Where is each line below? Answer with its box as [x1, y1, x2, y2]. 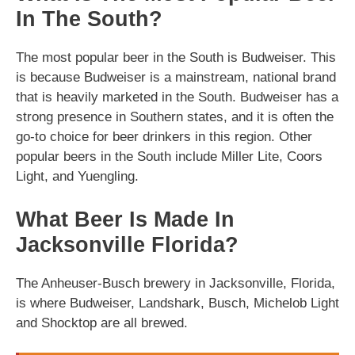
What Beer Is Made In [16, 207, 235, 231]
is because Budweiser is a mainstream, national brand [16, 70, 336, 85]
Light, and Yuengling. [16, 169, 139, 184]
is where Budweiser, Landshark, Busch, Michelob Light [16, 295, 339, 311]
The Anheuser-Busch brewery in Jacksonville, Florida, [16, 275, 335, 291]
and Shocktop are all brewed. [16, 315, 188, 330]
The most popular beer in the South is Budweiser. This [16, 50, 336, 65]
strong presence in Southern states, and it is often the [16, 109, 334, 124]
